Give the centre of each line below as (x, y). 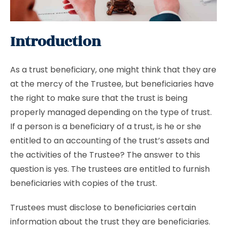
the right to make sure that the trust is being (99, 98)
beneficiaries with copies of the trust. (84, 183)
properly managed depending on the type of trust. (111, 112)
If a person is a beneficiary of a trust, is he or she (106, 126)
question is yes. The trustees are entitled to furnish (110, 169)
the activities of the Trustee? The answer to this (105, 155)
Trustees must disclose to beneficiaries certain (103, 207)
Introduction (55, 42)
